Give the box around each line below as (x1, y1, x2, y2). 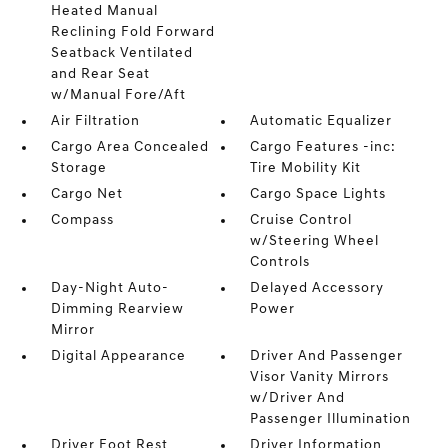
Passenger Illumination (250, 412, 412, 427)
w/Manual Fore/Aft (50, 88, 186, 103)
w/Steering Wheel (250, 234, 380, 249)
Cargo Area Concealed (50, 140, 209, 155)
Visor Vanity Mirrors (250, 370, 390, 385)
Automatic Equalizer (250, 114, 393, 129)
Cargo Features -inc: (250, 140, 397, 155)
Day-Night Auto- (50, 281, 169, 296)
